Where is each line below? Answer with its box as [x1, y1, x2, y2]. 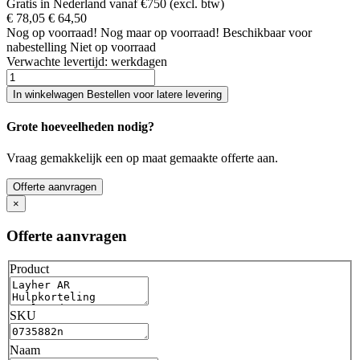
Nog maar [100, 25, 154, 39]
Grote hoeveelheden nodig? [6, 120, 154, 134]
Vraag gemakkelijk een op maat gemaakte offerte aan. [6, 151, 278, 166]
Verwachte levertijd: [6, 54, 111, 68]
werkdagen [111, 54, 167, 68]
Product [10, 261, 49, 276]
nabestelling [6, 39, 70, 54]
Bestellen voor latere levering [87, 88, 222, 100]
